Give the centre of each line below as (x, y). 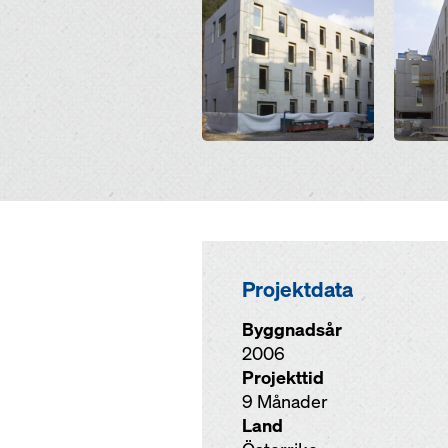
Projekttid (283, 377)
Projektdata (297, 289)
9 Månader (285, 401)
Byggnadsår (292, 329)
